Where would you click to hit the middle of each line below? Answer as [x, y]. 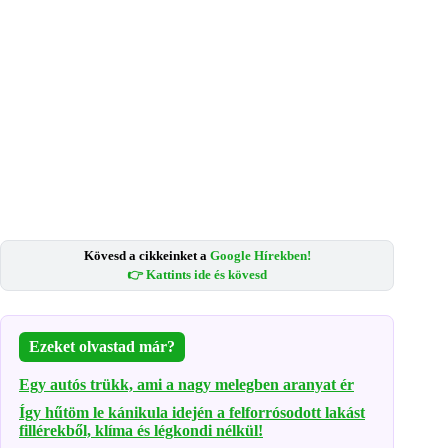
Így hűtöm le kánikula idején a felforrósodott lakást [192, 413]
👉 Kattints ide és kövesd [197, 275]
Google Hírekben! [260, 256]
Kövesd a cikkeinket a [146, 256]
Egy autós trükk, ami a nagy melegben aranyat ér [186, 385]
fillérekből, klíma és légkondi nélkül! [141, 431]
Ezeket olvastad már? [102, 347]
